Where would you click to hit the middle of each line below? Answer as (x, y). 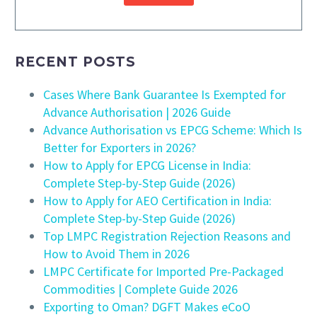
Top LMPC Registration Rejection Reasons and (167, 236)
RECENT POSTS (76, 62)
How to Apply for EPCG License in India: (147, 165)
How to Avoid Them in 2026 (116, 253)
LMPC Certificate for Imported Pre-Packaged (163, 271)
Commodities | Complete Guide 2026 (140, 289)
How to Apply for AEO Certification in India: (157, 200)
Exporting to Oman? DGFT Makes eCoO (147, 306)
